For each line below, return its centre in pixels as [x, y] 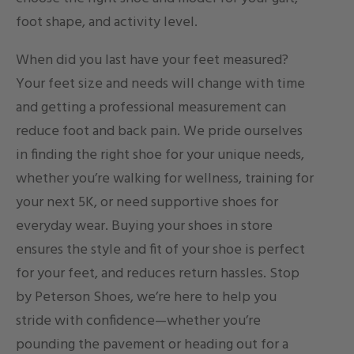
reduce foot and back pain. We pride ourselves [159, 132]
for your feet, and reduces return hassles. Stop [158, 274]
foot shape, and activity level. [107, 23]
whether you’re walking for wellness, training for [165, 179]
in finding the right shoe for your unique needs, [160, 156]
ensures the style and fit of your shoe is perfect [160, 250]
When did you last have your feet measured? [152, 61]
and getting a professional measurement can [151, 108]
